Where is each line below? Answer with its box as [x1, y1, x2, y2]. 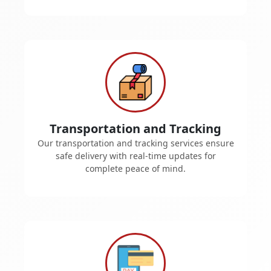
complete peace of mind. [85, 162, 186, 174]
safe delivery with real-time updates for [55, 149, 216, 162]
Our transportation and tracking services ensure [37, 137, 234, 149]
